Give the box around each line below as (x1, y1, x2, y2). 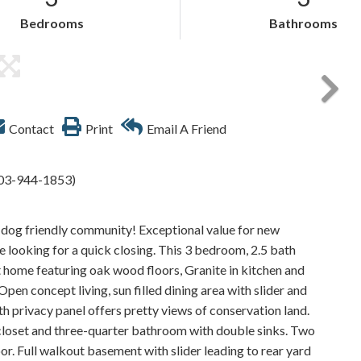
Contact (9, 121, 54, 136)
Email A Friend (147, 121, 226, 136)
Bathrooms (269, 15, 338, 31)
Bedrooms (19, 15, 84, 31)
